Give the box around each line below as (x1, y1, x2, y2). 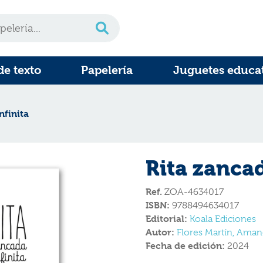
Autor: (146, 227, 177, 238)
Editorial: (146, 213, 190, 224)
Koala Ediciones (190, 214, 256, 224)
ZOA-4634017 (162, 187, 224, 197)
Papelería (81, 63, 133, 77)
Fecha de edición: (146, 240, 227, 251)
